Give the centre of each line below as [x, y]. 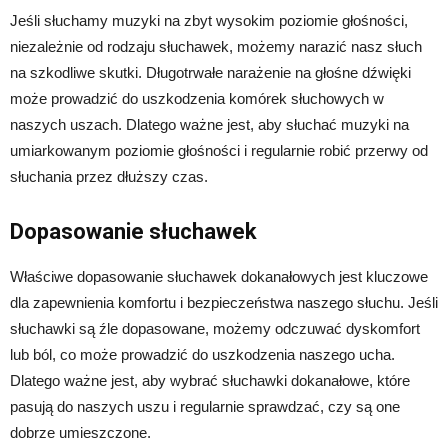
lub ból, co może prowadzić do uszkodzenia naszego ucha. [202, 354]
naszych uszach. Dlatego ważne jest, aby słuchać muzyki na [209, 124]
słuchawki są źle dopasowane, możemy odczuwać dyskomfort [215, 328]
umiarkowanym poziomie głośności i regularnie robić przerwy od [219, 150]
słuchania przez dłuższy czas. [109, 176]
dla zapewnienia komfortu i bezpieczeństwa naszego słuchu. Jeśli [224, 302]
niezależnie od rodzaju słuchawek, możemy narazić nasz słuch [216, 46]
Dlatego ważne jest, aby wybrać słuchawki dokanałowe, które [210, 380]
